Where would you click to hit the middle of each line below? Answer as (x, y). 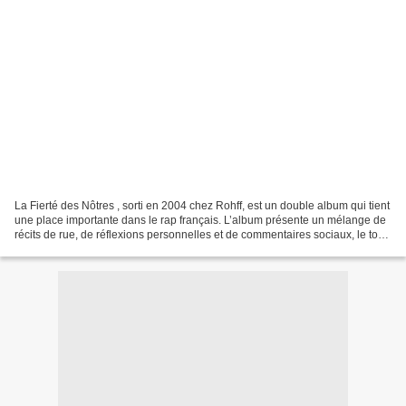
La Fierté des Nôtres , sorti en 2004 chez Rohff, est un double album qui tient (202, 205)
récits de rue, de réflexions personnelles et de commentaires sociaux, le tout (201, 234)
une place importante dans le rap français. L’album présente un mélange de (200, 220)
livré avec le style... (61, 249)
